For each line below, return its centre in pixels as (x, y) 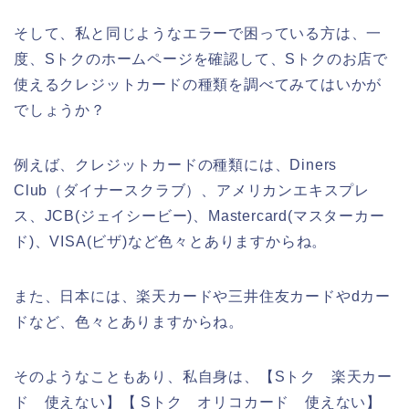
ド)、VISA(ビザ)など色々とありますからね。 (171, 241)
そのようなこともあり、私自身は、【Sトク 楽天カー (203, 376)
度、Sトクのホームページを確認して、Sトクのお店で (201, 58)
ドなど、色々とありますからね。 (129, 321)
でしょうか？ (60, 110)
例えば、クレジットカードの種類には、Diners (176, 164)
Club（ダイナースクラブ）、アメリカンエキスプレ (192, 190)
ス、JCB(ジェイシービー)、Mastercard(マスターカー (199, 215)
